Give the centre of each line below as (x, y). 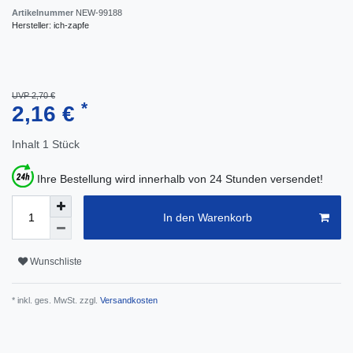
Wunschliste (56, 261)
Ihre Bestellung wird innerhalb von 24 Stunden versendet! (180, 179)
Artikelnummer (44, 13)
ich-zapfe (71, 26)
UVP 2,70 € (33, 96)
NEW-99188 (99, 13)
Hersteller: (33, 26)
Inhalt (27, 145)
